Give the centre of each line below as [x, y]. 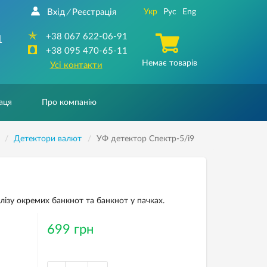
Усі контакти [76, 65]
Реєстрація [94, 12]
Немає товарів [169, 63]
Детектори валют [47, 139]
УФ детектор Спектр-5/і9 [145, 139]
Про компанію [69, 103]
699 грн [70, 229]
